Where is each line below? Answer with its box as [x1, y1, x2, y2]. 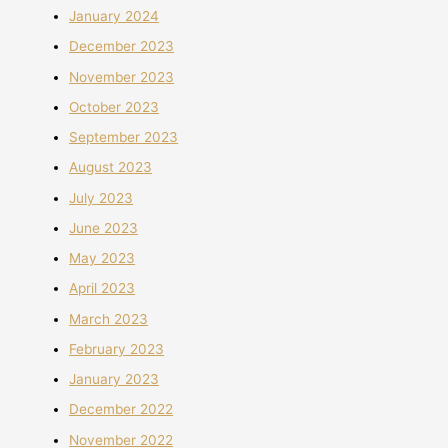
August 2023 [69, 159, 153, 176]
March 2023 [69, 310, 149, 327]
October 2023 [69, 98, 160, 115]
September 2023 [69, 129, 179, 146]
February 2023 [69, 340, 165, 357]
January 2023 [69, 371, 160, 388]
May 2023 [69, 250, 136, 267]
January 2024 [69, 8, 160, 25]
